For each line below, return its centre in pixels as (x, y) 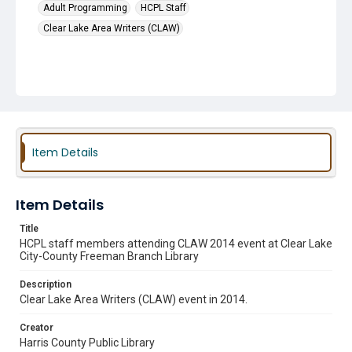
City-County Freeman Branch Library (109, 256)
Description (46, 284)
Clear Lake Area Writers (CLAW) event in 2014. (134, 299)
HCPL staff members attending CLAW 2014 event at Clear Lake (176, 244)
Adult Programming (85, 8)
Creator (37, 328)
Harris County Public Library (87, 343)
